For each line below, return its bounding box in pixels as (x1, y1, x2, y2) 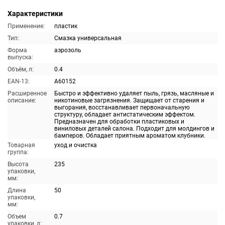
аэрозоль (54, 47, 81, 54)
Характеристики (8, 10, 63, 18)
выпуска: (8, 54, 33, 61)
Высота (8, 161, 29, 168)
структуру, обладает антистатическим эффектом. (54, 111, 195, 118)
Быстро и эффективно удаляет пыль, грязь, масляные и (54, 90, 214, 97)
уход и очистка (54, 142, 97, 149)
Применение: (8, 23, 45, 30)
